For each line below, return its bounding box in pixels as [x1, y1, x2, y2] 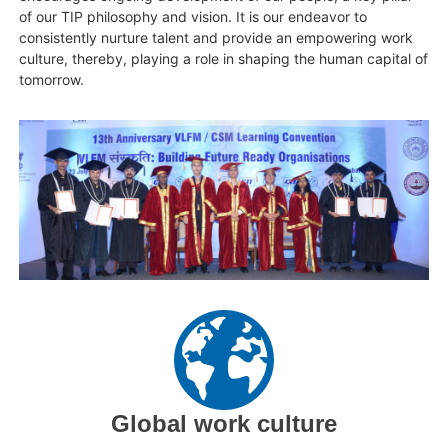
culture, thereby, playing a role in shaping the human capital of [19, 49, 429, 67]
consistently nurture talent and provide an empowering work [19, 28, 414, 46]
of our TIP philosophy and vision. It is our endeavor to [19, 7, 368, 25]
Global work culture [111, 409, 337, 437]
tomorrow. [19, 70, 85, 88]
